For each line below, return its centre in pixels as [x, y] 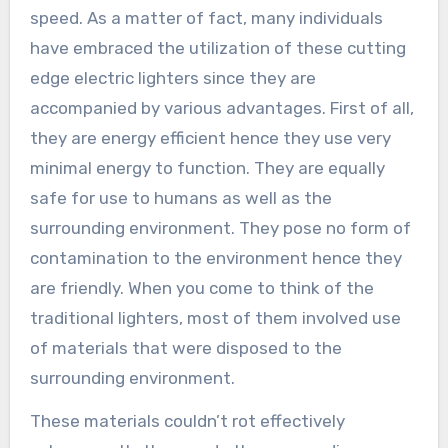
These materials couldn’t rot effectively [187, 420]
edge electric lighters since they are [172, 77]
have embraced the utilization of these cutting [217, 47]
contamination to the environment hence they [215, 257]
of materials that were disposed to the [185, 347]
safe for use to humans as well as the [180, 197]
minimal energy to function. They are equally [207, 167]
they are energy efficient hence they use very [210, 137]
